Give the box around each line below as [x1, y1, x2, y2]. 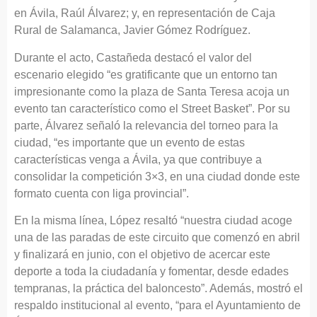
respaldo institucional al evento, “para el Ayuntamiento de [14, 299, 301, 312]
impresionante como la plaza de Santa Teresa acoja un [14, 85, 289, 98]
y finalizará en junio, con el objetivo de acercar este [14, 248, 270, 261]
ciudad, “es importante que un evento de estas [14, 136, 245, 149]
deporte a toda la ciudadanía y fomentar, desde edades [14, 265, 289, 278]
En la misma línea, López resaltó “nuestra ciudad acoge [14, 214, 292, 227]
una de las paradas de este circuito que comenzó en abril [14, 231, 300, 244]
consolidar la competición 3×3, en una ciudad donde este [14, 170, 300, 183]
